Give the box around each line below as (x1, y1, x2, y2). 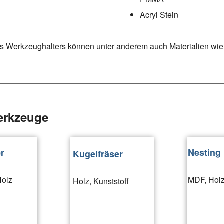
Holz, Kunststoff (73, 175, 129, 187)
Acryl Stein (140, 8, 178, 20)
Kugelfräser (73, 147, 123, 160)
